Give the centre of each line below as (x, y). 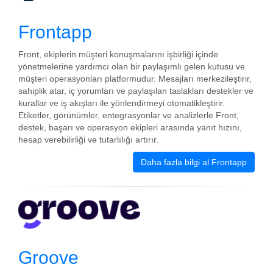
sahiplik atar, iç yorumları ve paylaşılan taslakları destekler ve (136, 91)
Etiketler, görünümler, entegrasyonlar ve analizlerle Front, (129, 115)
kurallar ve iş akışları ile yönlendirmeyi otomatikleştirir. (122, 103)
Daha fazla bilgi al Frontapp (194, 162)
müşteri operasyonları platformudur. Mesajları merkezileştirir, (135, 79)
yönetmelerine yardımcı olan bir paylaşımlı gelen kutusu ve (132, 66)
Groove (48, 257)
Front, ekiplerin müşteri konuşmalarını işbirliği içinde (118, 54)
